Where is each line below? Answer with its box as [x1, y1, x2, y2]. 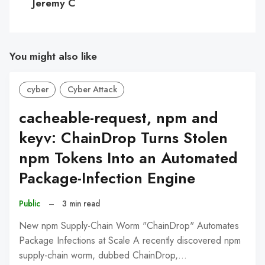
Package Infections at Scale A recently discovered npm [19, 233, 241, 247]
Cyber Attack [67, 83, 117, 96]
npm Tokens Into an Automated [19, 147, 238, 169]
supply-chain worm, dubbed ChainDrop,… [19, 248, 187, 262]
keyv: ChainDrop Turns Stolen [19, 127, 228, 149]
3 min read [62, 197, 101, 209]
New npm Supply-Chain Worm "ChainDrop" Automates [19, 218, 239, 232]
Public [19, 197, 40, 209]
